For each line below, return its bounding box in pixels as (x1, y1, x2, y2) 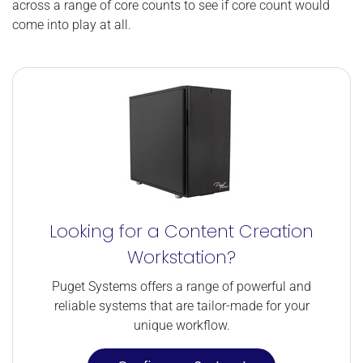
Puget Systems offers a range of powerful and (52, 278, 311, 294)
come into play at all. (12, 16, 131, 32)
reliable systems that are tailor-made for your (53, 297, 310, 314)
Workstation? (127, 244, 236, 270)
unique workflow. (133, 317, 230, 333)
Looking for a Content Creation (49, 218, 314, 244)
